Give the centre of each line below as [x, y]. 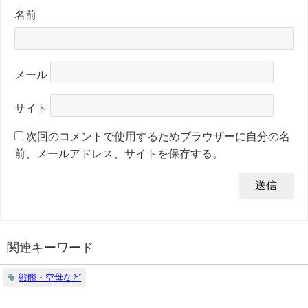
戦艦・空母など [50, 277]
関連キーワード [50, 247]
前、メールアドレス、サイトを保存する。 [119, 153]
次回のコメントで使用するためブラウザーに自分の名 [158, 136]
